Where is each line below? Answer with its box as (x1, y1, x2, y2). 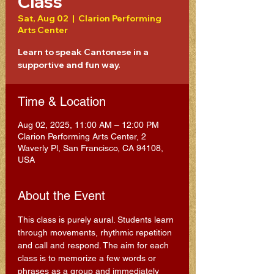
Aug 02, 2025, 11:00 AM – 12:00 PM (18, 120, 159, 130)
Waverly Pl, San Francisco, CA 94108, (18, 143, 163, 153)
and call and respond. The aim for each (18, 240, 171, 250)
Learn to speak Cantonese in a (18, 46, 149, 57)
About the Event (18, 188, 105, 203)
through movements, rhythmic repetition (18, 228, 174, 237)
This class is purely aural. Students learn (18, 215, 176, 224)
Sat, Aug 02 (18, 13, 68, 24)
